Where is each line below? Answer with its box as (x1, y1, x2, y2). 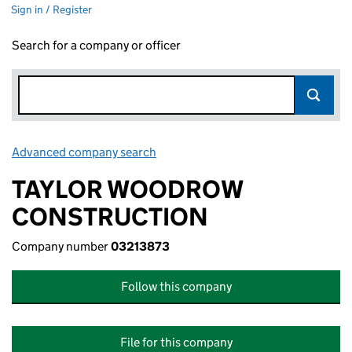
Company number (12, 239, 111, 254)
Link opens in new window (159, 145, 298, 159)
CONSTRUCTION (12, 201, 208, 233)
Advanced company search (12, 145, 156, 159)
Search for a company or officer (12, 38, 181, 53)
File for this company (119, 335, 233, 350)
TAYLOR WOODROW (12, 174, 243, 205)
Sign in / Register (11, 2, 92, 16)
